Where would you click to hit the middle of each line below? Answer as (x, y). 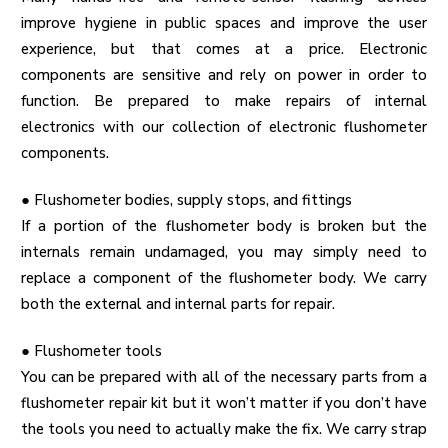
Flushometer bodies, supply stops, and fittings (193, 200)
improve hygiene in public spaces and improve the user (224, 23)
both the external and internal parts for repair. (178, 304)
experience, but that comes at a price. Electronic (224, 49)
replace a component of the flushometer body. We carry (224, 278)
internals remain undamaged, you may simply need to (224, 252)
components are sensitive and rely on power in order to (224, 75)
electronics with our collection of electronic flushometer (224, 127)
